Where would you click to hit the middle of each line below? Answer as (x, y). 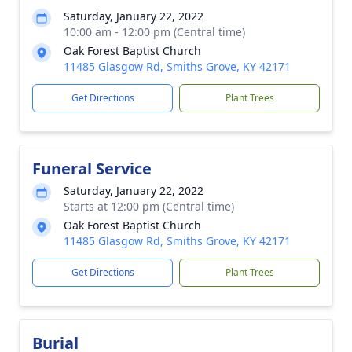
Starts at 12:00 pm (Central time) (149, 206)
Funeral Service (92, 169)
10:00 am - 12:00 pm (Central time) (154, 32)
